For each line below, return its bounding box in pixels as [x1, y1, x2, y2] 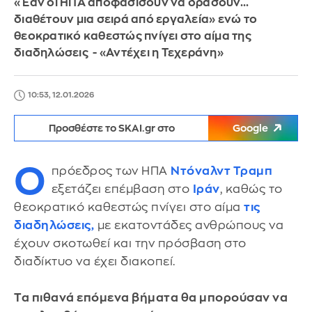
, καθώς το [219, 183, 283, 195]
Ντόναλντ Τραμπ [171, 165, 272, 177]
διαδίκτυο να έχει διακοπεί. [14, 256, 175, 267]
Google [233, 123, 268, 133]
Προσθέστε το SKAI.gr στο [48, 123, 175, 133]
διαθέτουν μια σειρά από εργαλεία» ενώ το [14, 14, 257, 25]
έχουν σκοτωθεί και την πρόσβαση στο [14, 237, 247, 249]
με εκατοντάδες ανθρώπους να [94, 219, 283, 231]
